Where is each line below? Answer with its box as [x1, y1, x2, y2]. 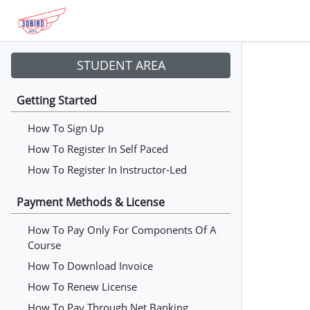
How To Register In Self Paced [28, 142, 168, 156]
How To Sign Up [28, 121, 104, 135]
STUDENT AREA [76, 57, 165, 73]
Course [28, 238, 61, 252]
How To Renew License [28, 280, 137, 293]
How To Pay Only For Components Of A [28, 223, 217, 237]
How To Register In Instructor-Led [28, 163, 187, 176]
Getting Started [17, 93, 97, 108]
